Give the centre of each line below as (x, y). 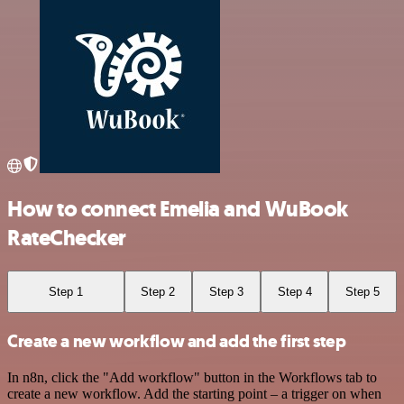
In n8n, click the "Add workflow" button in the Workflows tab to (192, 377)
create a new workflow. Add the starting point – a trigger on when (194, 393)
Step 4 (294, 291)
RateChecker (67, 238)
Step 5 (363, 291)
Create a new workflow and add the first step (177, 341)
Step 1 (65, 291)
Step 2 (158, 291)
